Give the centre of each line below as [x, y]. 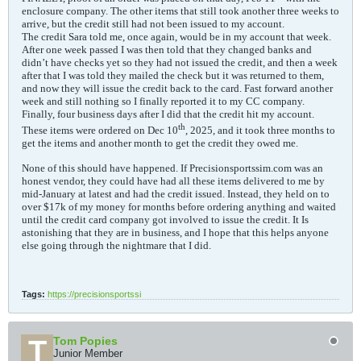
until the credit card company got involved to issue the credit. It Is [165, 219]
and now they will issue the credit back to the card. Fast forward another [177, 89]
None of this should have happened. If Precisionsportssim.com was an [172, 168]
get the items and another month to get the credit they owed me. [160, 143]
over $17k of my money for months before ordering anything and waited [179, 206]
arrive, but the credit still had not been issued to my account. [153, 24]
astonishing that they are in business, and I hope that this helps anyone [175, 232]
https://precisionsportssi [94, 294]
